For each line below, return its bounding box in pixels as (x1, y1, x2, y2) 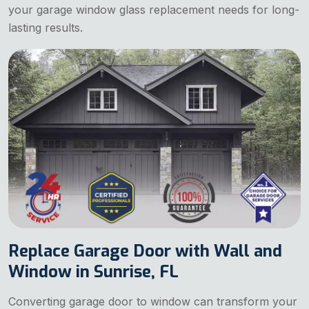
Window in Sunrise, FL (8, 261, 179, 283)
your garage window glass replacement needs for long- (8, 2, 299, 17)
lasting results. (8, 20, 83, 34)
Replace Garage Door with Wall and (8, 240, 282, 263)
